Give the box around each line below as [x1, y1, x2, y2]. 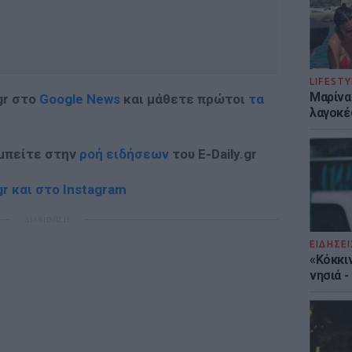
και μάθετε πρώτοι [120, 91, 248, 107]
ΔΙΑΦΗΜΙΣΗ [24, 214, 69, 225]
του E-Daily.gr [169, 146, 257, 162]
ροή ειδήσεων [79, 146, 169, 162]
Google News [39, 91, 120, 107]
